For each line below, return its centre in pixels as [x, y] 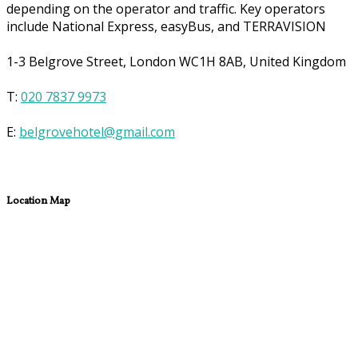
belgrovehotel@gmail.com [97, 131]
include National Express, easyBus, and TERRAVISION [166, 26]
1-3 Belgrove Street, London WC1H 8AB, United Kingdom [176, 61]
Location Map [38, 201]
